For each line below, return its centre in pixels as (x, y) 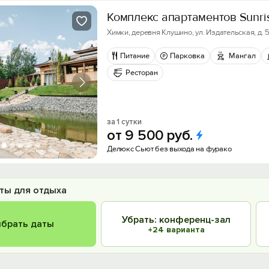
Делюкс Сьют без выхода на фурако (169, 149)
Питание (135, 56)
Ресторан (142, 73)
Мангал (242, 56)
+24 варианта (176, 229)
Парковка (187, 56)
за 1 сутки (124, 122)
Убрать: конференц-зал (176, 219)
